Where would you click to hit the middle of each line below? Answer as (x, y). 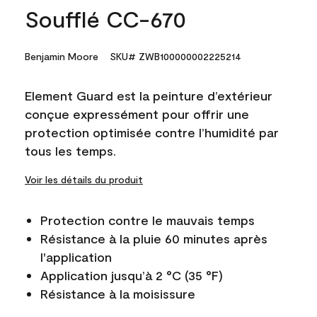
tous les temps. (70, 150)
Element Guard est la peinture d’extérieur (149, 95)
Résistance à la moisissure (118, 293)
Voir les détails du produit (84, 179)
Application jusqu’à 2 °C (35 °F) (132, 275)
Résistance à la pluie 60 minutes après (154, 238)
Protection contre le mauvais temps (148, 220)
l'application (76, 257)
